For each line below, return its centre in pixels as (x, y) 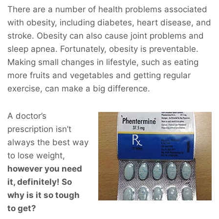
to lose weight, (36, 155)
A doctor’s (27, 116)
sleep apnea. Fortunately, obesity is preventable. (103, 49)
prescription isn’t (39, 129)
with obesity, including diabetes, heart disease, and (109, 22)
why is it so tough (44, 195)
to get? (22, 208)
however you (34, 168)
